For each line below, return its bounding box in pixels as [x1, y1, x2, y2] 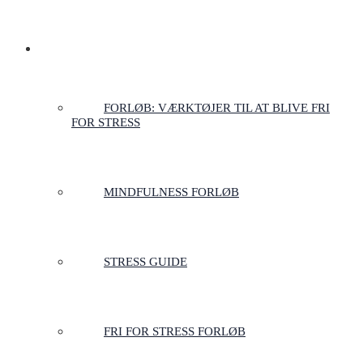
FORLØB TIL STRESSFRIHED [39, 42, 197, 55]
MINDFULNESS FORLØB [104, 186, 239, 199]
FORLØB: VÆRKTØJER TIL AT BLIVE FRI [104, 101, 330, 114]
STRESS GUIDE [104, 255, 187, 268]
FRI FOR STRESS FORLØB [104, 325, 246, 338]
